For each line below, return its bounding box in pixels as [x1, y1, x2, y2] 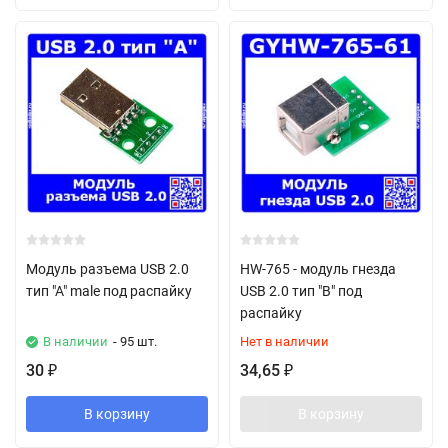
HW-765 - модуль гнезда [240, 261, 396, 277]
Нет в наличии [240, 334, 329, 349]
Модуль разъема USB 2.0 [26, 261, 189, 277]
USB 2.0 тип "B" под [240, 283, 362, 299]
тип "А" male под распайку [26, 283, 192, 299]
